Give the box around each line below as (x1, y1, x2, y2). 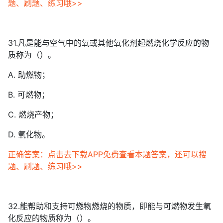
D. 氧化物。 (8, 129, 50, 139)
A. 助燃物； (8, 70, 50, 80)
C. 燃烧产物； (8, 110, 58, 119)
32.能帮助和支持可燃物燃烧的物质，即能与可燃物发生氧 (8, 201, 211, 211)
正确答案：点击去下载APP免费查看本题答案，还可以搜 (8, 149, 207, 159)
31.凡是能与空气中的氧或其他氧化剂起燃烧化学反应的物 (8, 38, 209, 48)
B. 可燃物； (8, 90, 49, 100)
